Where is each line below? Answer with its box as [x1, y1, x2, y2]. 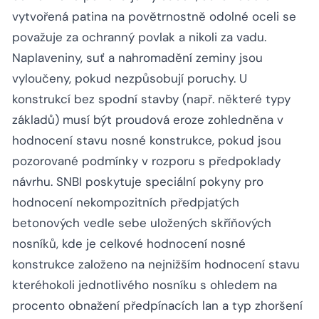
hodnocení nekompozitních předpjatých [12, 194, 239, 211]
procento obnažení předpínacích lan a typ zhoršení [12, 298, 303, 314]
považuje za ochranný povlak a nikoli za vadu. [12, 29, 266, 46]
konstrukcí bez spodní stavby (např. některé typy [12, 91, 291, 108]
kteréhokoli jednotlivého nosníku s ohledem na [12, 277, 277, 293]
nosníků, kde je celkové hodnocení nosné [12, 236, 246, 252]
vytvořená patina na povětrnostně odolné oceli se [12, 9, 296, 25]
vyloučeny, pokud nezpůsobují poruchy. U [12, 70, 247, 87]
